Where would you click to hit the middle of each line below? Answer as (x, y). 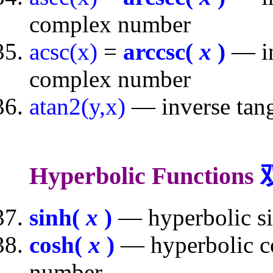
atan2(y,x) (77, 107)
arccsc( (161, 52)
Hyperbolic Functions (145, 175)
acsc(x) (63, 52)
